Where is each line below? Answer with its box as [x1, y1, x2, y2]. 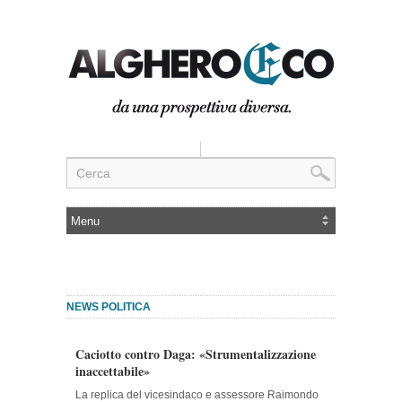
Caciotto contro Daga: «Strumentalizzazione [75, 345, 316, 363]
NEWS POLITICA [66, 301, 151, 313]
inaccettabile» [75, 362, 150, 380]
